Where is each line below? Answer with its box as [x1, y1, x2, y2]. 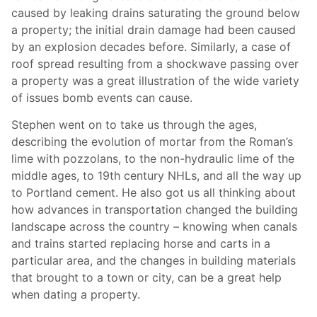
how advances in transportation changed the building [11, 202, 298, 217]
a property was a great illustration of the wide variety [11, 73, 299, 88]
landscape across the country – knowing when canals [11, 219, 297, 234]
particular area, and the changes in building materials [11, 253, 296, 268]
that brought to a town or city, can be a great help [11, 270, 282, 285]
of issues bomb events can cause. [11, 90, 192, 105]
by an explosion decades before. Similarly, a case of [11, 39, 291, 54]
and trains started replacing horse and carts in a [11, 236, 270, 251]
